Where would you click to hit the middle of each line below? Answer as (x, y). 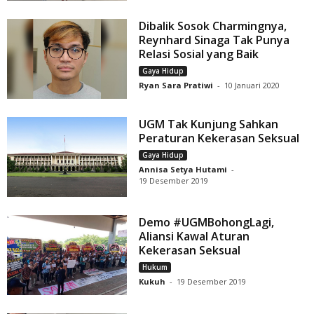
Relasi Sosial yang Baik (199, 54)
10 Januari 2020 (252, 85)
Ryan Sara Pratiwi (176, 85)
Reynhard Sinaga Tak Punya (214, 40)
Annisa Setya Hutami (183, 169)
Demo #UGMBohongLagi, (207, 222)
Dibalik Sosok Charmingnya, (213, 26)
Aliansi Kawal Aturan (194, 236)
